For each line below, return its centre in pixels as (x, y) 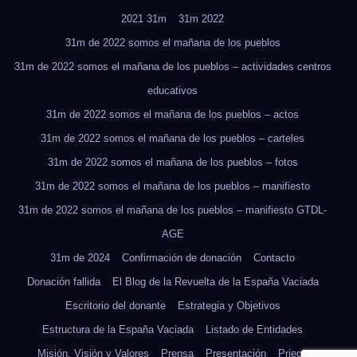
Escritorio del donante (115, 305)
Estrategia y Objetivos (229, 305)
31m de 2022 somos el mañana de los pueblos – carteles (173, 138)
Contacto (274, 257)
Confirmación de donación (182, 257)
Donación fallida (63, 281)
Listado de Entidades (254, 329)
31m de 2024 (80, 257)
